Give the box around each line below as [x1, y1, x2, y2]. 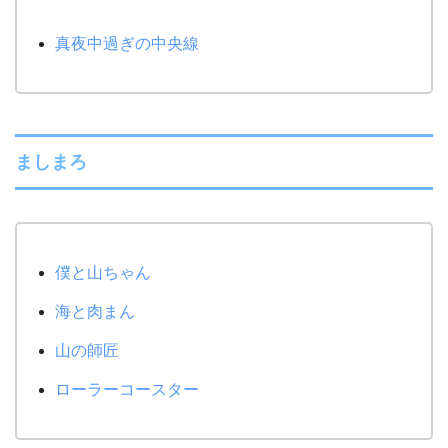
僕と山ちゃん [55, 263, 152, 281]
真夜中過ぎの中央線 [55, 34, 200, 52]
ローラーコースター [55, 380, 200, 398]
